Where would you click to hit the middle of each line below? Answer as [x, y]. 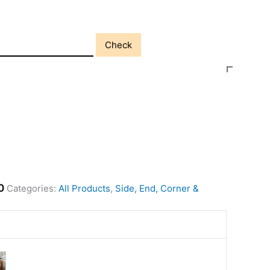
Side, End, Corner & [157, 189]
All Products [84, 189]
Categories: [33, 189]
